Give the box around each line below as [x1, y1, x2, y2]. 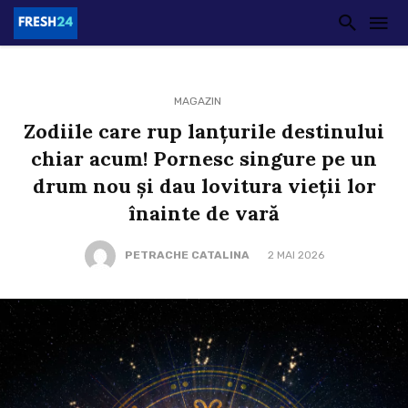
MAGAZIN [173, 95, 221, 107]
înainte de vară [128, 200, 280, 226]
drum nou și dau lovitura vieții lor [32, 173, 376, 199]
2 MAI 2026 [267, 249, 324, 262]
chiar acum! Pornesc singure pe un [31, 146, 377, 171]
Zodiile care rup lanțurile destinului [24, 118, 384, 144]
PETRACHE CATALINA [124, 249, 250, 262]
